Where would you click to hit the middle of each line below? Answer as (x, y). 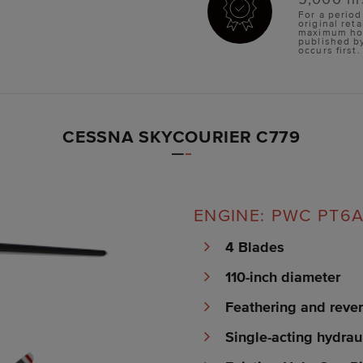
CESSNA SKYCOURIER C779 (181, 137)
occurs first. (329, 49)
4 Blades (254, 247)
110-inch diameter (282, 277)
